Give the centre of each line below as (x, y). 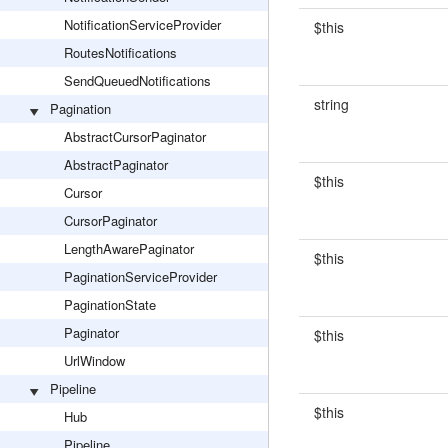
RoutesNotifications (120, 52)
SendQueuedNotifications (137, 80)
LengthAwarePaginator (129, 248)
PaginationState (110, 304)
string (331, 104)
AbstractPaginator (116, 164)
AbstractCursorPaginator (135, 136)
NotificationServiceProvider (142, 24)
